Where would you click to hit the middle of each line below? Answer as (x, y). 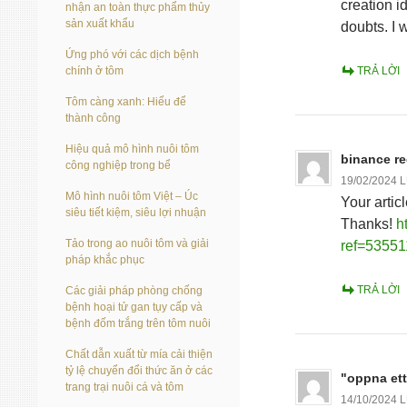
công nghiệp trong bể (118, 165)
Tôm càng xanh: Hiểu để (126, 102)
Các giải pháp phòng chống (134, 291)
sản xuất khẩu (100, 24)
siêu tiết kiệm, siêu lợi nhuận (136, 213)
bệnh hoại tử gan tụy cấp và (134, 307)
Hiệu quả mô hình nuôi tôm (132, 149)
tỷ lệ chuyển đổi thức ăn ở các (139, 371)
